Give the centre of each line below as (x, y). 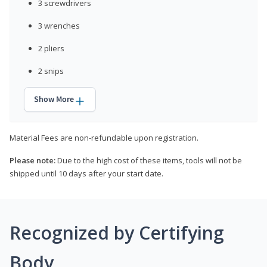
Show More (54, 99)
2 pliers (51, 48)
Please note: (32, 160)
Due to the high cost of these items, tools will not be (149, 160)
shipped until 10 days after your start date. (86, 173)
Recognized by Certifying (117, 232)
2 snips (51, 71)
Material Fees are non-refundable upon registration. (104, 137)
